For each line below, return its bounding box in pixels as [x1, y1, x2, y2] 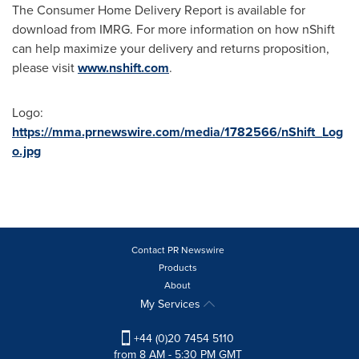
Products [158, 260, 197, 275]
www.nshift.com [78, 58, 169, 77]
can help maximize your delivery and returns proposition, [12, 39, 329, 58]
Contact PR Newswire [131, 243, 224, 257]
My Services [140, 296, 204, 313]
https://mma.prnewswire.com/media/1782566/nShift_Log [12, 123, 343, 141]
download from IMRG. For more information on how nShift [12, 20, 335, 38]
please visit [12, 58, 78, 77]
